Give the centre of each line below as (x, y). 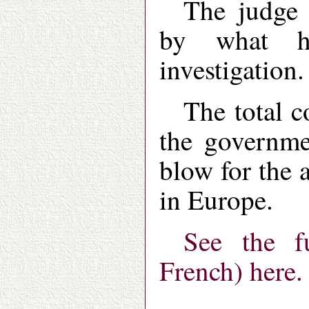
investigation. (232, 69)
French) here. (231, 271)
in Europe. (216, 200)
